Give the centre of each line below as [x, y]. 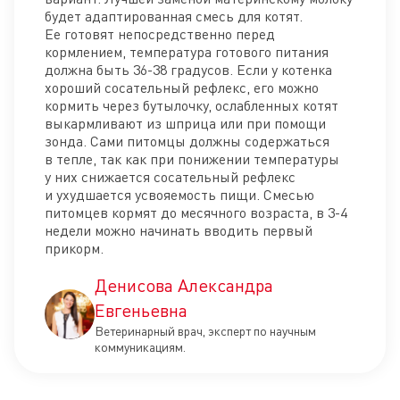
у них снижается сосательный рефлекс [170, 176]
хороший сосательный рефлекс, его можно [182, 87]
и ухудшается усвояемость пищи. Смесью [179, 194]
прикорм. [74, 248]
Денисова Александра [184, 285]
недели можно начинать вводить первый [179, 230]
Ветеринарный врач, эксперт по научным [205, 330]
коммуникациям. [140, 346]
